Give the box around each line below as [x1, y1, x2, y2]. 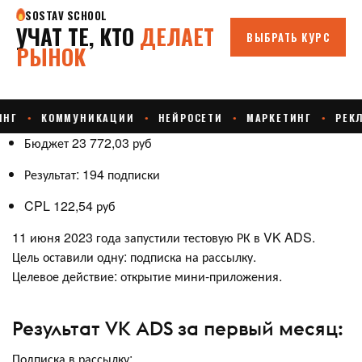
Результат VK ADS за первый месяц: [12, 315, 343, 340]
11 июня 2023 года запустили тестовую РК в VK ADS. [12, 228, 315, 246]
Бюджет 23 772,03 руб [24, 133, 152, 152]
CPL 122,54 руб [24, 196, 116, 215]
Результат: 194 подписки [24, 165, 160, 183]
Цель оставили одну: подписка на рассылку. [12, 247, 256, 266]
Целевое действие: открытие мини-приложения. [12, 267, 282, 285]
